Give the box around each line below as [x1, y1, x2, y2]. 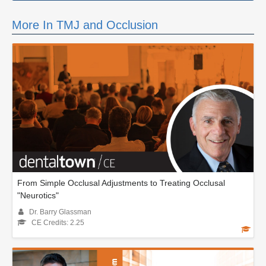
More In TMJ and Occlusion [12, 18, 158, 31]
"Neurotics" [17, 191, 59, 201]
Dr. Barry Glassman [29, 208, 91, 217]
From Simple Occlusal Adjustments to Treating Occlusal [17, 178, 225, 188]
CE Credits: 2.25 [31, 218, 84, 227]
